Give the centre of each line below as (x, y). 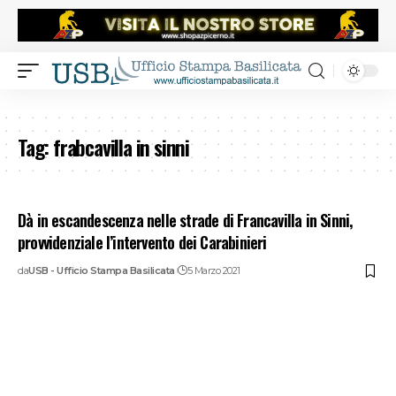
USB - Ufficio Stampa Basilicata (102, 271)
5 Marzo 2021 (213, 271)
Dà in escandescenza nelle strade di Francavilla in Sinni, (185, 221)
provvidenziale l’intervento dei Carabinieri (142, 243)
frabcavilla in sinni (122, 147)
